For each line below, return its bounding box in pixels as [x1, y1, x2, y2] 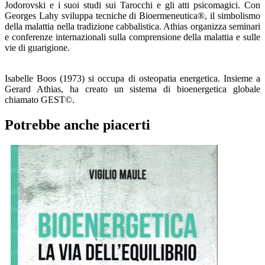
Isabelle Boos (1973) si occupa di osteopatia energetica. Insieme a [5, 73, 260, 84]
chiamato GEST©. [5, 95, 75, 105]
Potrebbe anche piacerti [5, 117, 150, 133]
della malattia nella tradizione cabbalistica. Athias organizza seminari [5, 21, 260, 32]
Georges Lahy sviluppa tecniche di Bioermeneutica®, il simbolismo [5, 11, 260, 21]
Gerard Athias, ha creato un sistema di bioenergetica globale [5, 84, 260, 95]
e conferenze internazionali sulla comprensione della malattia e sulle [5, 32, 260, 43]
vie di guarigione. [5, 43, 70, 53]
